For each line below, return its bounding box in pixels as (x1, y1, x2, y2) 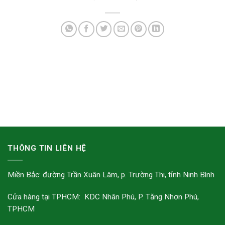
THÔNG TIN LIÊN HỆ (8, 144, 87, 153)
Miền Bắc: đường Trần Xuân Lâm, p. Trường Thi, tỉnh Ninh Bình (8, 170, 214, 179)
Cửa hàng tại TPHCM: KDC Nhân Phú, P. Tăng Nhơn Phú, (8, 192, 199, 201)
